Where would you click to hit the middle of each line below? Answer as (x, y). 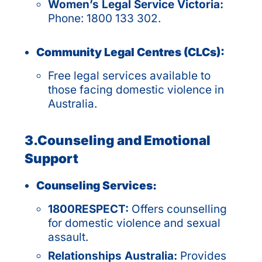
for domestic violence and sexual (134, 223)
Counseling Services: (96, 185)
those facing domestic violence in (136, 89)
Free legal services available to (129, 75)
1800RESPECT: (90, 209)
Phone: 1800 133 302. (104, 18)
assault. (68, 237)
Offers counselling (179, 209)
